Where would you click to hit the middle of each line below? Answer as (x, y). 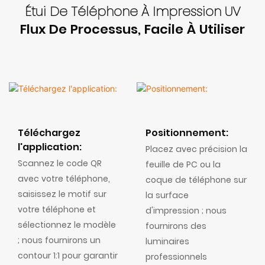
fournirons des (176, 226)
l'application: (50, 147)
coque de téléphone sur (196, 180)
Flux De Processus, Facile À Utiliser (132, 30)
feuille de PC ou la (183, 165)
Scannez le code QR (60, 164)
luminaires (167, 242)
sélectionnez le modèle (67, 225)
